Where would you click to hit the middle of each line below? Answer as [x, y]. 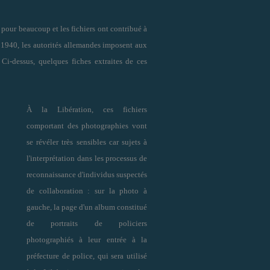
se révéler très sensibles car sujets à [87, 142]
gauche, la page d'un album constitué [87, 207]
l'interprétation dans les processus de [87, 158]
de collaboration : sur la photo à [87, 190]
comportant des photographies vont [87, 125]
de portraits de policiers [87, 223]
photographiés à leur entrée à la [87, 239]
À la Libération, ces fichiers [87, 109]
